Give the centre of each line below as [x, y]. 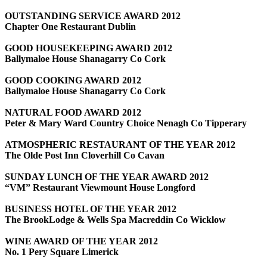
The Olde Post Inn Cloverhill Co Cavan [85, 155]
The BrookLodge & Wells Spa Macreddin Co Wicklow [115, 220]
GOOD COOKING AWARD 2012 [73, 80]
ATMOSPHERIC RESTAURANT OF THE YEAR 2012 [120, 145]
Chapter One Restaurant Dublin [70, 27]
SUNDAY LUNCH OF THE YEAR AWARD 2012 [107, 177]
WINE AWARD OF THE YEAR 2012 [81, 241]
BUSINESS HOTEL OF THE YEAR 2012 [91, 209]
